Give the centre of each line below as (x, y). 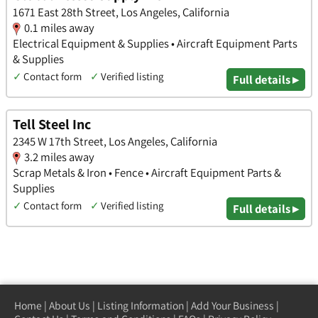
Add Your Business (232, 305)
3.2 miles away (59, 157)
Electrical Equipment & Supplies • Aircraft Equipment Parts (155, 43)
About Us (70, 305)
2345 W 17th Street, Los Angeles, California (115, 142)
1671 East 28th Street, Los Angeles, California (121, 12)
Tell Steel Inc (52, 125)
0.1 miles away (59, 27)
